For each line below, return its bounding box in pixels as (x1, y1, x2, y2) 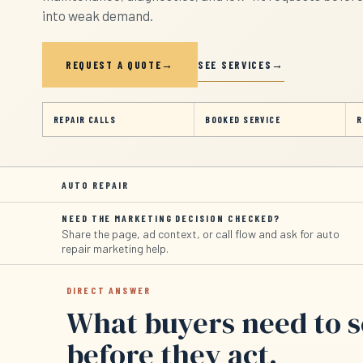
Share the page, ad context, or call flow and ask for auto (62, 227, 340, 241)
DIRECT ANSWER (66, 284, 152, 297)
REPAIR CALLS (53, 114, 117, 126)
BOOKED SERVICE (205, 114, 281, 126)
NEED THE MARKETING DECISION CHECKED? (62, 212, 281, 224)
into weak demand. (42, 7, 153, 24)
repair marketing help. (62, 241, 169, 256)
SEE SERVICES (198, 58, 272, 71)
